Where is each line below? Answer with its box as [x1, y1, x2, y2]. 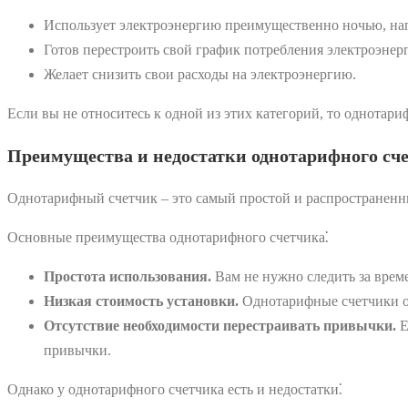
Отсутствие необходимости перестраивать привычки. [44, 317, 396, 333]
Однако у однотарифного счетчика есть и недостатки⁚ [7, 381, 342, 397]
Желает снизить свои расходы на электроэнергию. [44, 66, 356, 82]
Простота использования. [44, 268, 211, 284]
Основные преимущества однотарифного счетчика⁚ [7, 229, 329, 245]
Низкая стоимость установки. [44, 292, 239, 309]
